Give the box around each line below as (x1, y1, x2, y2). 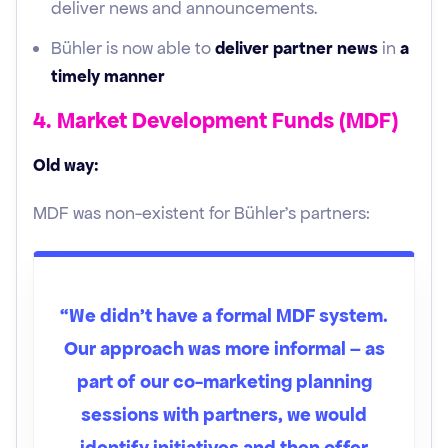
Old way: (33, 154, 99, 176)
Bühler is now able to (51, 37, 215, 59)
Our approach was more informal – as (63, 336, 385, 361)
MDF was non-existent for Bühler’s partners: (33, 202, 370, 224)
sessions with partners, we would (81, 402, 367, 427)
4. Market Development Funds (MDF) (33, 107, 398, 134)
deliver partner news (215, 37, 378, 59)
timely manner (51, 65, 165, 87)
